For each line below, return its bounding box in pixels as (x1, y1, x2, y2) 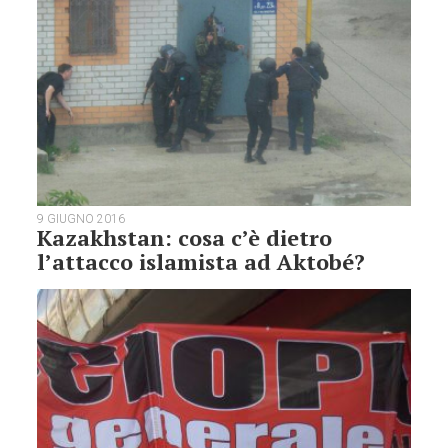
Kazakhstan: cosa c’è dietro (37, 223, 333, 253)
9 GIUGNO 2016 (37, 212, 126, 227)
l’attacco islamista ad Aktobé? (37, 247, 366, 277)
